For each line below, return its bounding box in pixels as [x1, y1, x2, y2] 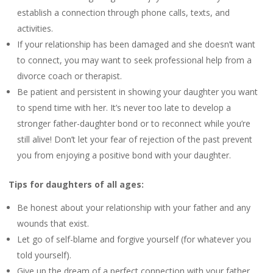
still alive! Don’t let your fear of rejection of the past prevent [17, 133, 252, 146]
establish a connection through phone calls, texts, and [17, 7, 230, 19]
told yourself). [17, 249, 71, 261]
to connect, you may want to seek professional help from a [17, 54, 252, 66]
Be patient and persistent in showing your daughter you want [17, 86, 258, 98]
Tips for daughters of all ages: [9, 179, 144, 191]
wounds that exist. [17, 218, 89, 230]
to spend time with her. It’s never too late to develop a [17, 102, 231, 114]
